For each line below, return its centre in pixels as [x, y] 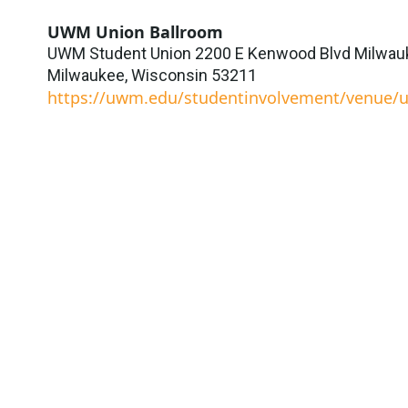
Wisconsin [169, 75]
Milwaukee [86, 75]
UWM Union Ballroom [135, 31]
